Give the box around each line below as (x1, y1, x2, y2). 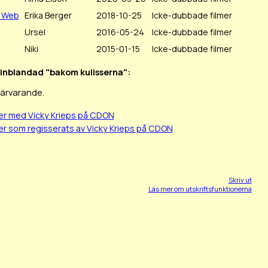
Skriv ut (228, 175, 252, 185)
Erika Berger (24, 10, 72, 22)
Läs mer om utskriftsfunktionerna (148, 184, 252, 194)
